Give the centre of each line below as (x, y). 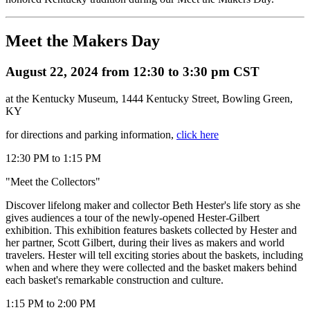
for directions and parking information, (91, 134)
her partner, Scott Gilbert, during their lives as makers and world (145, 242)
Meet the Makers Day (83, 41)
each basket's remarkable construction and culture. (116, 280)
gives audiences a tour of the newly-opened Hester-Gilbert (133, 217)
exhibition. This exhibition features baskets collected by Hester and (151, 230)
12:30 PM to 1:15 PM (53, 158)
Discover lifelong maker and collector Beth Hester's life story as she (153, 205)
